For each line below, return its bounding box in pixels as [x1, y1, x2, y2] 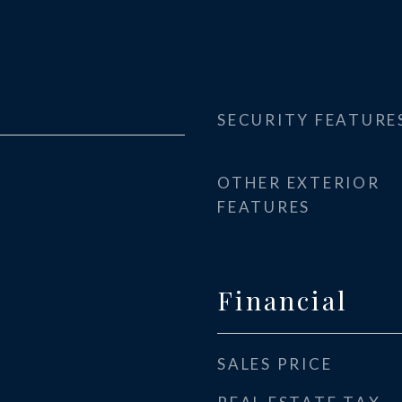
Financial [217, 283, 348, 317]
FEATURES [217, 197, 310, 216]
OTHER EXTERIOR [217, 173, 380, 192]
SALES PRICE [217, 354, 333, 373]
